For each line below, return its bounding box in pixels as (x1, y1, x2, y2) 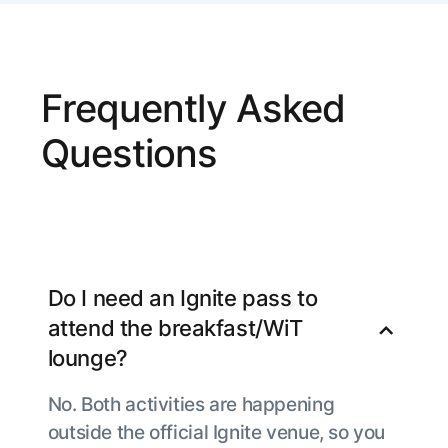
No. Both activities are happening (47, 391, 335, 416)
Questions (40, 129, 217, 176)
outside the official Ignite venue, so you (47, 419, 386, 444)
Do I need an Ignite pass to (47, 285, 318, 312)
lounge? (47, 345, 128, 372)
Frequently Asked (40, 84, 346, 131)
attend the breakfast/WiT (47, 315, 303, 342)
